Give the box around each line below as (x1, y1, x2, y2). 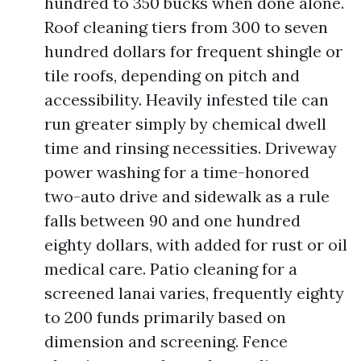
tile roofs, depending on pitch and (44, 65, 300, 85)
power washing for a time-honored (44, 162, 309, 182)
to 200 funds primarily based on (44, 307, 286, 327)
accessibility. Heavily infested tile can (44, 89, 329, 110)
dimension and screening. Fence (44, 331, 288, 351)
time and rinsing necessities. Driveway (44, 138, 337, 158)
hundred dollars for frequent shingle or (44, 41, 342, 61)
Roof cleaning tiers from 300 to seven (44, 17, 328, 37)
